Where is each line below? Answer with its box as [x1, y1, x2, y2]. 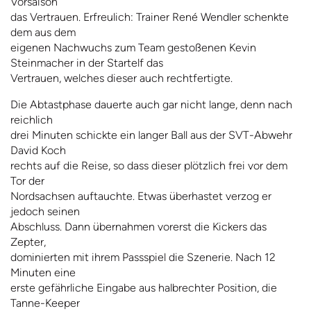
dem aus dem [10, 26, 76, 40]
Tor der [10, 174, 44, 188]
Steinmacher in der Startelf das [10, 56, 163, 70]
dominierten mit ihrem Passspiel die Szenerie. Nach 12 [10, 251, 276, 264]
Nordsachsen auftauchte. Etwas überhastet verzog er [10, 190, 271, 203]
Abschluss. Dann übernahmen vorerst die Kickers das [10, 220, 267, 234]
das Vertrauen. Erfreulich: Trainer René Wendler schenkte [10, 10, 289, 24]
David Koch [10, 144, 66, 158]
